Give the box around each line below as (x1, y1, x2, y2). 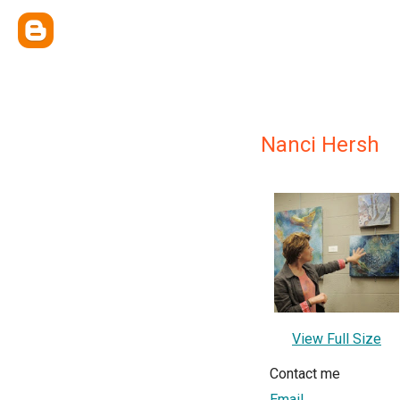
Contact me (270, 365, 340, 383)
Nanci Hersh (261, 132, 379, 157)
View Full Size (292, 330, 381, 348)
